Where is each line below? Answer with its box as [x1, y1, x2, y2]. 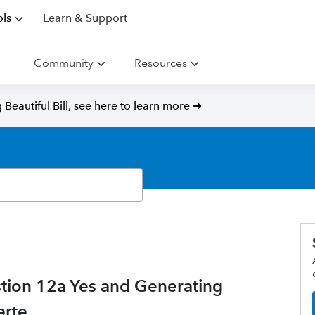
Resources [134, 56, 187, 70]
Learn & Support [43, 11, 127, 25]
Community [34, 56, 94, 70]
